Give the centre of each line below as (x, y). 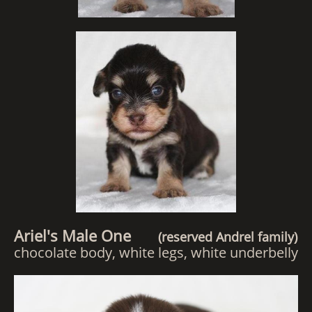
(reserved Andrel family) (223, 237)
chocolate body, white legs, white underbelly (156, 252)
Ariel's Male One (81, 235)
